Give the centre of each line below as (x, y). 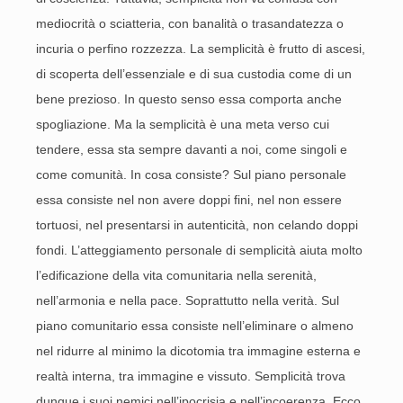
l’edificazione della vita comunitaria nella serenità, (176, 275)
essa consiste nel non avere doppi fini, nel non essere (189, 200)
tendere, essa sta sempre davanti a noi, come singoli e (192, 149)
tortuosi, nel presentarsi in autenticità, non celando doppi (197, 225)
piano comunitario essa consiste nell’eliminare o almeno (195, 326)
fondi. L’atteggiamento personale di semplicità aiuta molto (199, 250)
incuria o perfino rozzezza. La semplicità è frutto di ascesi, (201, 49)
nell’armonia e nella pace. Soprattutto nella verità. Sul (188, 300)
